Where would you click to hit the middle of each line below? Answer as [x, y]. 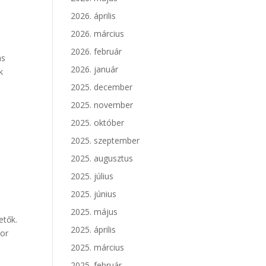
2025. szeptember [105, 140]
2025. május [94, 212]
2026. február [96, 51]
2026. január [95, 69]
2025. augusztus [102, 158]
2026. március [98, 34]
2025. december [102, 87]
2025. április [94, 229]
